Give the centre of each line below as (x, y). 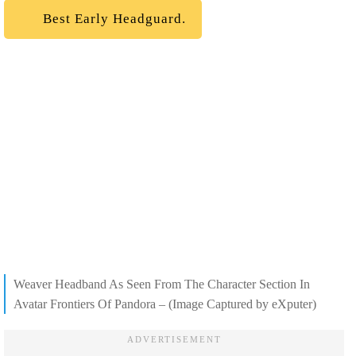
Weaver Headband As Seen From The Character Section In (162, 284)
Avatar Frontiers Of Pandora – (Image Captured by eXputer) (165, 304)
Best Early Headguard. (112, 18)
